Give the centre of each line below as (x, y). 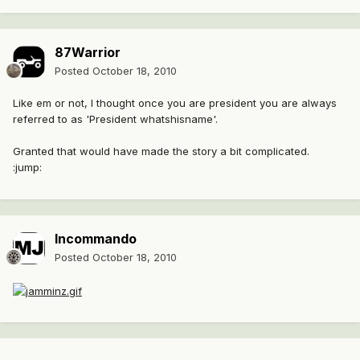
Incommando (96, 239)
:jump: (27, 168)
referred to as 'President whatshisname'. (115, 119)
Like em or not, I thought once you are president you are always (175, 103)
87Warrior (88, 53)
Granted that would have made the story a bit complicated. (161, 151)
